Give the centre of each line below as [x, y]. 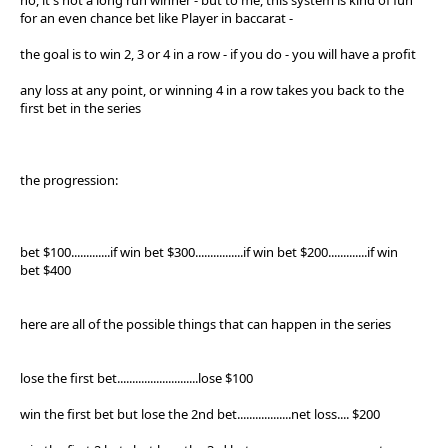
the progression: [69, 179]
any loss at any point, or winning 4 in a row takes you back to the [212, 89]
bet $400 [45, 269]
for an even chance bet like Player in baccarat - [156, 17]
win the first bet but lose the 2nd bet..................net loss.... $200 [200, 413]
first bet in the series [80, 107]
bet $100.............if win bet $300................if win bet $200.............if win [209, 251]
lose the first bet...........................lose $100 [136, 377]
